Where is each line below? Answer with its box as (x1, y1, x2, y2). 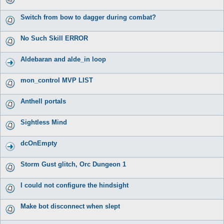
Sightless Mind (20, 118, 67, 126)
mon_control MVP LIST (20, 76, 93, 84)
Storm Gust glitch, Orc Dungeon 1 (20, 160, 126, 168)
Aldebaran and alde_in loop (20, 55, 106, 63)
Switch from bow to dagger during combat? (20, 13, 156, 21)
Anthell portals (20, 97, 66, 105)
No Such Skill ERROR (20, 34, 88, 42)
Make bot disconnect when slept (20, 202, 120, 210)
